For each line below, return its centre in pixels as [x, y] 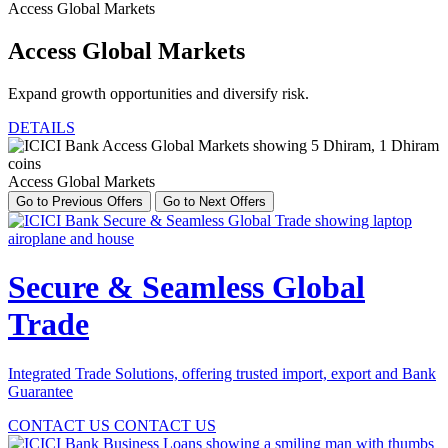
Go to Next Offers [214, 201]
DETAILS [41, 127]
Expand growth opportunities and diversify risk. [158, 93]
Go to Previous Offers [79, 201]
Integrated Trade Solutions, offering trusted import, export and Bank [222, 373]
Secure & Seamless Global [186, 287]
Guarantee [40, 391]
